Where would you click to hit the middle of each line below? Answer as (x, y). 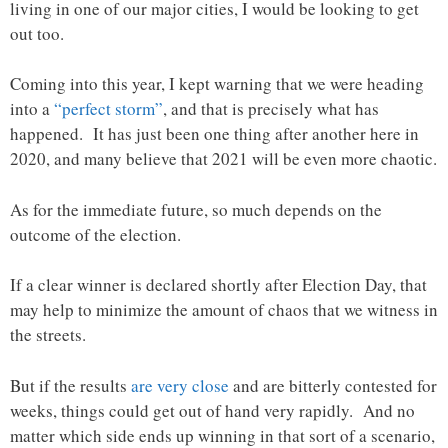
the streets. (48, 335)
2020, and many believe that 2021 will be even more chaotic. (223, 159)
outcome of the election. (95, 234)
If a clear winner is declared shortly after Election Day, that (218, 285)
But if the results (70, 385)
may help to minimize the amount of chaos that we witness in (224, 310)
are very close (180, 385)
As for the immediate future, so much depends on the (196, 209)
